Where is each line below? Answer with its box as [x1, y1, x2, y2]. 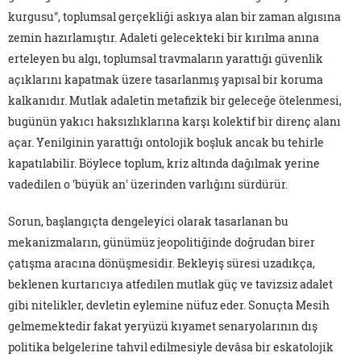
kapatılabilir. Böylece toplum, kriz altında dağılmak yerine [8, 155, 320, 171]
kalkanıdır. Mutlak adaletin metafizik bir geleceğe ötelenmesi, [8, 92, 342, 108]
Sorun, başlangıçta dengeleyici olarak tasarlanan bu [8, 213, 288, 229]
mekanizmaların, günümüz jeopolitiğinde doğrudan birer [8, 234, 315, 250]
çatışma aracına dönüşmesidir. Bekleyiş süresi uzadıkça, [8, 255, 315, 271]
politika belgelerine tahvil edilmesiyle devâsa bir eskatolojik [8, 338, 334, 355]
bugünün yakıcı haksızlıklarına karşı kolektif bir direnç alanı [8, 113, 341, 129]
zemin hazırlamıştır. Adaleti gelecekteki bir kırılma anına [8, 29, 319, 45]
